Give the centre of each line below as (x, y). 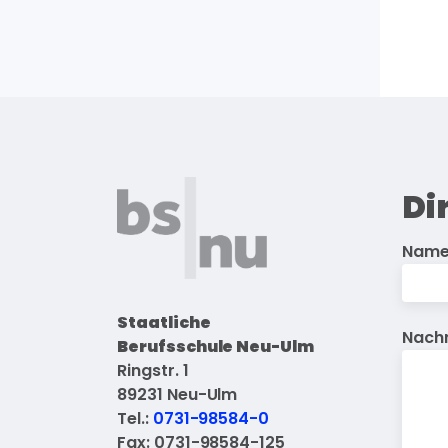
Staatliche (164, 323)
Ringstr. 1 (153, 371)
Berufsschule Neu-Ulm (216, 347)
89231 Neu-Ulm (177, 395)
